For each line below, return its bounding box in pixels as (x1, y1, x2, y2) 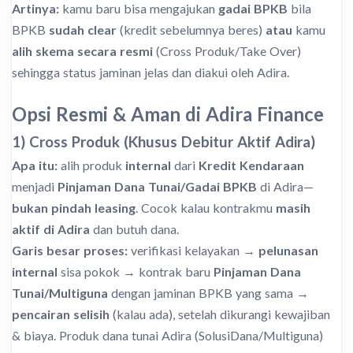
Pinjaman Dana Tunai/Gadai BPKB (58, 179, 257, 195)
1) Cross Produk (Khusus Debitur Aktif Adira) (12, 133, 315, 151)
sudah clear (49, 22, 117, 38)
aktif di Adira (12, 221, 90, 237)
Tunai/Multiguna (12, 285, 108, 301)
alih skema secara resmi (12, 43, 153, 59)
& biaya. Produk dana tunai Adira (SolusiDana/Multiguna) (12, 328, 323, 344)
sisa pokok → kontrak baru (58, 264, 214, 280)
